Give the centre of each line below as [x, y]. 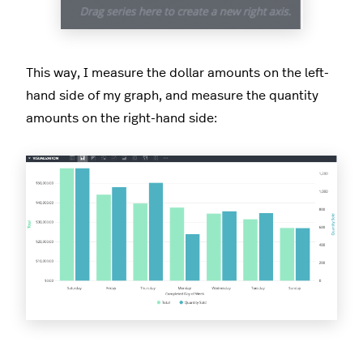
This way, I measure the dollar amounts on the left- [177, 73]
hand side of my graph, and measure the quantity [172, 96]
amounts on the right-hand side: [122, 119]
